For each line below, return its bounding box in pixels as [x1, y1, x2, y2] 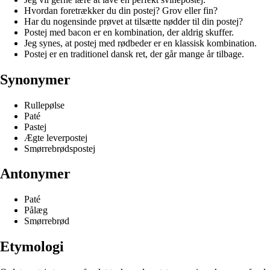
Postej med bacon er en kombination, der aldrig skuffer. [24, 27, 234, 37]
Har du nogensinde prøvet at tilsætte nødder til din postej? [24, 16, 243, 27]
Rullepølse [24, 99, 64, 110]
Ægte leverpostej [24, 132, 87, 143]
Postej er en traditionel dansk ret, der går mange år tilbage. [24, 48, 244, 59]
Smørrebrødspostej [24, 143, 95, 154]
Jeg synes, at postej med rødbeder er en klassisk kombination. [24, 37, 257, 48]
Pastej [24, 121, 46, 132]
